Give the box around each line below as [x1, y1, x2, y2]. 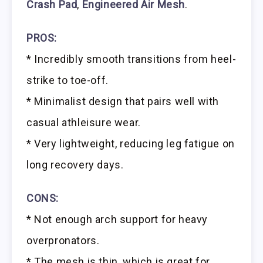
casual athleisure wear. [26, 116, 141, 129]
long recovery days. [26, 158, 124, 171]
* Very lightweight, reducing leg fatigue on [26, 137, 235, 150]
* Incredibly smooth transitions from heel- [26, 52, 237, 65]
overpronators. [26, 234, 100, 247]
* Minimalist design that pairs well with [26, 95, 220, 107]
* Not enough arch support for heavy [26, 213, 208, 225]
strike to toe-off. [26, 73, 109, 86]
